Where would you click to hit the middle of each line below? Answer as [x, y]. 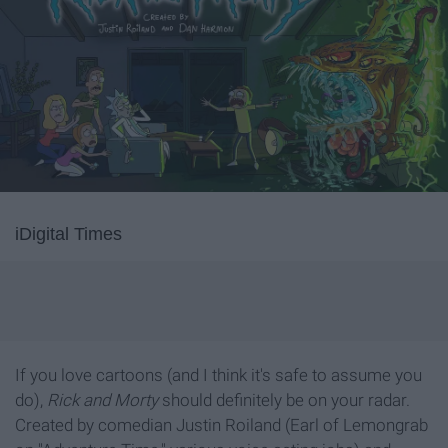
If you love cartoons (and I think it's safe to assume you [218, 375]
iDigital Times [68, 234]
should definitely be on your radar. [284, 400]
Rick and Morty [102, 400]
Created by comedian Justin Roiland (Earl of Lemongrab [221, 425]
